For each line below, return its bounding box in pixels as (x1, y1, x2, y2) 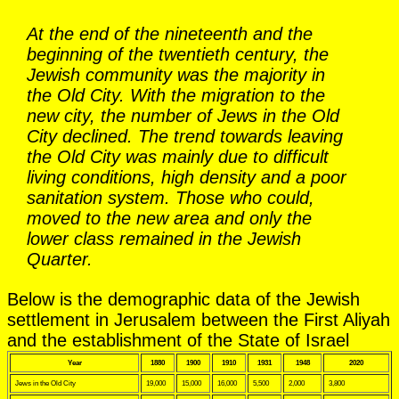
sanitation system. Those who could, (27, 187, 314, 208)
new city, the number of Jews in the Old (27, 105, 339, 126)
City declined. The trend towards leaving (27, 126, 343, 146)
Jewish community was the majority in (27, 64, 325, 85)
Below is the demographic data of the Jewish (7, 289, 360, 309)
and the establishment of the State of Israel (7, 330, 349, 350)
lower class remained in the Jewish (27, 228, 301, 248)
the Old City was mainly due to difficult (27, 146, 329, 167)
